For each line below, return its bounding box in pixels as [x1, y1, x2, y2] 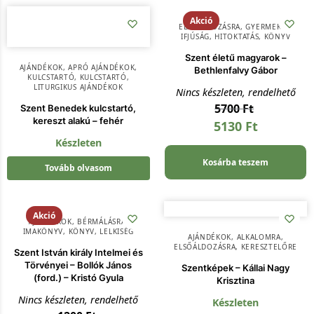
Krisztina [217, 275, 255, 287]
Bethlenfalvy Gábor [193, 64, 278, 76]
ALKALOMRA [236, 232, 281, 243]
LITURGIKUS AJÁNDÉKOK [33, 82, 123, 93]
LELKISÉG [100, 226, 135, 237]
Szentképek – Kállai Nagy [182, 262, 290, 274]
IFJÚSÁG [181, 32, 210, 42]
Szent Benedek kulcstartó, [20, 102, 137, 114]
